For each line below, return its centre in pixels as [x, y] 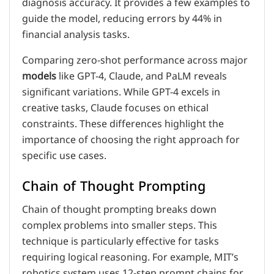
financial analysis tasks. [76, 35]
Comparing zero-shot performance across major [135, 60]
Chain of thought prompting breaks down [119, 210]
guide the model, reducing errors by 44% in [122, 19]
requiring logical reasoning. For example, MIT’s [130, 258]
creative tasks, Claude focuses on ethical [115, 108]
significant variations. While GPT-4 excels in [121, 92]
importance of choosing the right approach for [131, 140]
